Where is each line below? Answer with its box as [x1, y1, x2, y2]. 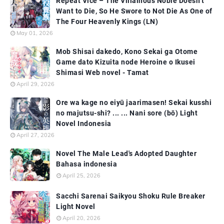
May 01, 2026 [16, 29, 53, 37]
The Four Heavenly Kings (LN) [56, 17, 158, 26]
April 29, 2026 [16, 80, 54, 88]
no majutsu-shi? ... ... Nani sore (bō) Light [56, 109, 197, 117]
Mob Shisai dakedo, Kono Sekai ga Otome [56, 47, 197, 56]
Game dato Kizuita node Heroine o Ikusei [56, 58, 195, 66]
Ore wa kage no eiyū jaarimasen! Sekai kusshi [56, 98, 211, 107]
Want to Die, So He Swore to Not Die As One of [56, 7, 212, 15]
